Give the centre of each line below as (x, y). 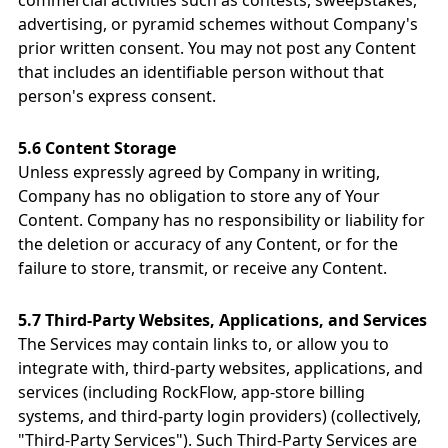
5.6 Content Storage (97, 148)
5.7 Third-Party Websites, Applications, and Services (222, 320)
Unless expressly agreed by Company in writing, (199, 172)
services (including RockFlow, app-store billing (191, 392)
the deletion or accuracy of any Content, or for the (208, 244)
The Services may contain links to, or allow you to (203, 344)
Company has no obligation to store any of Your (199, 196)
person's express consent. (117, 96)
